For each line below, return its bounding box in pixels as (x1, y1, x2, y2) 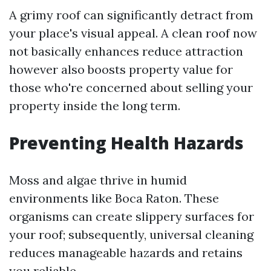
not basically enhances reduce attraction (9, 44, 243, 59)
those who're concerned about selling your (9, 80, 253, 95)
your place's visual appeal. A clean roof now (9, 25, 257, 41)
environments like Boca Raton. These (9, 191, 219, 206)
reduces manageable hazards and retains (9, 245, 243, 260)
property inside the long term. (9, 98, 180, 113)
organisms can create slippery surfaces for (9, 209, 254, 224)
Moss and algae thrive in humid (9, 172, 187, 188)
